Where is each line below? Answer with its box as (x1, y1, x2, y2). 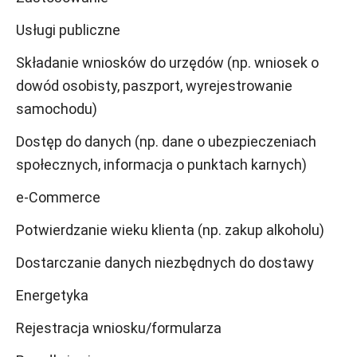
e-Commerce (16, 189, 100, 206)
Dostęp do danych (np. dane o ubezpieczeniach (16, 133, 316, 150)
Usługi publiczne (16, 22, 120, 38)
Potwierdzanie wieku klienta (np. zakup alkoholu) (16, 222, 324, 238)
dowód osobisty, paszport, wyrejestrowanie (16, 77, 292, 94)
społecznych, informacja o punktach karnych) (16, 156, 307, 173)
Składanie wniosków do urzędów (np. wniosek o (16, 54, 319, 71)
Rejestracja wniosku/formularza (16, 320, 222, 336)
